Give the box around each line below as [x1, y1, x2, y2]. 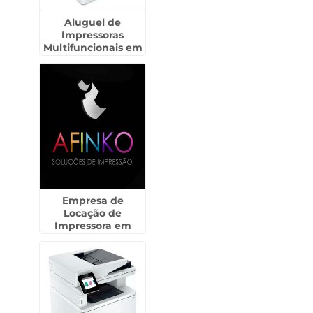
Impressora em [54, 219, 131, 232]
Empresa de [61, 194, 124, 207]
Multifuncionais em [43, 41, 143, 54]
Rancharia [66, 232, 119, 245]
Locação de [64, 207, 122, 219]
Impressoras [61, 29, 124, 41]
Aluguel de [64, 16, 122, 29]
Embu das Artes [52, 54, 134, 66]
